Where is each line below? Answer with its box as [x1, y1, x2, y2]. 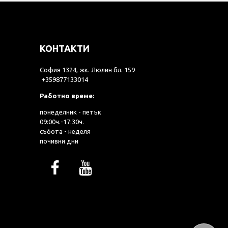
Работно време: [39, 92, 94, 100]
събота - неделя [39, 128, 91, 135]
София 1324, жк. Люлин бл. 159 [39, 66, 135, 74]
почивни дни [39, 137, 78, 145]
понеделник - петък [39, 108, 101, 116]
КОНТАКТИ [39, 43, 90, 54]
